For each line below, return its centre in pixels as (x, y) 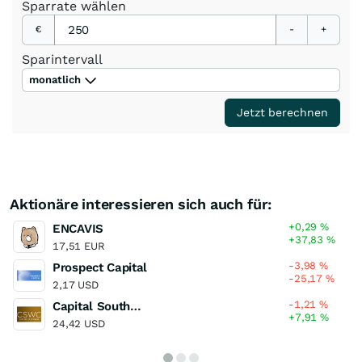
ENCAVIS (78, 228)
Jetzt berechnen (282, 112)
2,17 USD (76, 284)
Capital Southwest (136, 306)
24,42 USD (79, 323)
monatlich (55, 79)
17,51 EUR (79, 246)
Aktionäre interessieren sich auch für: (141, 204)
